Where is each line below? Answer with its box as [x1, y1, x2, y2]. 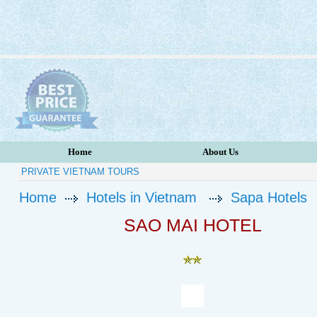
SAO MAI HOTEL [123, 215, 262, 235]
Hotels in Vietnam [86, 190, 197, 205]
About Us [202, 146, 238, 157]
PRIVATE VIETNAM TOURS [21, 166, 139, 177]
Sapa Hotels [231, 190, 307, 205]
